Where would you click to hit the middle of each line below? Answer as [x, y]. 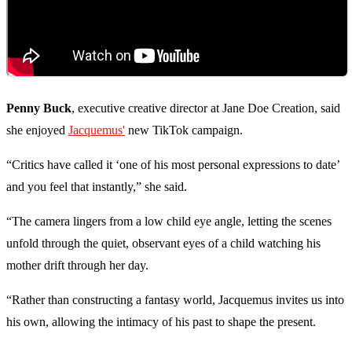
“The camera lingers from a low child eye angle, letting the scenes [169, 222]
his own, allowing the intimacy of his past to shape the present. [161, 322]
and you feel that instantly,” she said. [97, 187]
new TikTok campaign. [184, 130]
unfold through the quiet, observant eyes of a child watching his [163, 244]
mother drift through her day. [77, 266]
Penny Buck [39, 108]
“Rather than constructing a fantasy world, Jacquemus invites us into [175, 300]
